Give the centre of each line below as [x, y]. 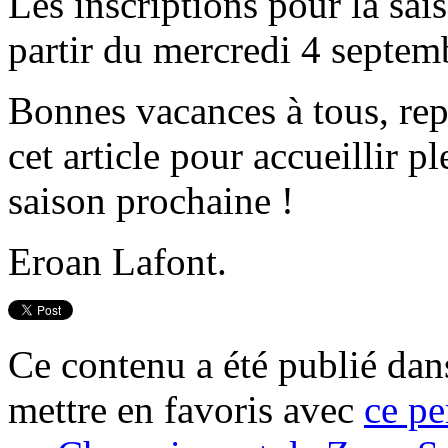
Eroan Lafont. [117, 261]
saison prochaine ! [151, 200]
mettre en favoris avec [186, 409]
